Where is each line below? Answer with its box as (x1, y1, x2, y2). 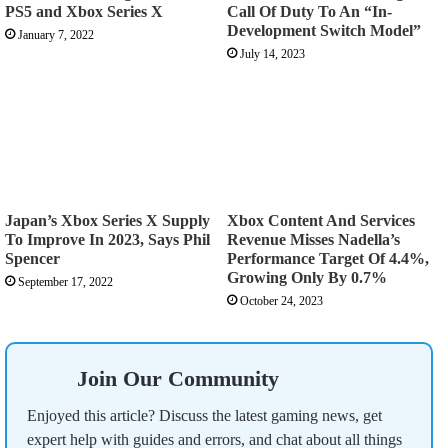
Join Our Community (77, 365, 279, 391)
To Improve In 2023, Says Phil (5, 230, 210, 248)
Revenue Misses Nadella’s (227, 230, 400, 248)
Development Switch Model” (227, 21, 421, 39)
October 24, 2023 (240, 293, 323, 308)
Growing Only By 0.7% (227, 268, 387, 286)
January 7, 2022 (18, 27, 94, 42)
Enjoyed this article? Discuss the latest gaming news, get (27, 406, 382, 424)
